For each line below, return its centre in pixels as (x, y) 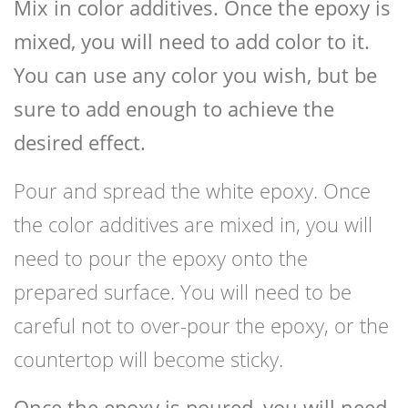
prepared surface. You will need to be (183, 292)
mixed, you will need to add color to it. (192, 41)
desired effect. (80, 143)
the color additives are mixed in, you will (193, 224)
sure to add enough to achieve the (174, 109)
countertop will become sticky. (148, 359)
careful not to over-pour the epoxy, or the (201, 326)
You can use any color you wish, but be (195, 75)
